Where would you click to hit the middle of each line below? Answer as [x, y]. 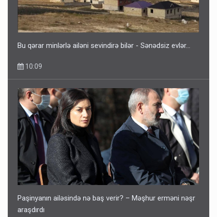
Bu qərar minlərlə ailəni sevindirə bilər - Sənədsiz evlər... [104, 45]
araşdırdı [31, 209]
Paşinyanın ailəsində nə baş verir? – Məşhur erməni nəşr [107, 198]
